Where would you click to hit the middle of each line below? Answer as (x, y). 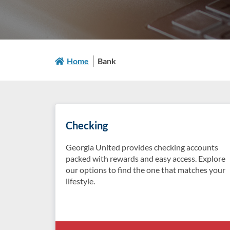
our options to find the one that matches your (146, 170)
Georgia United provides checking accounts (142, 147)
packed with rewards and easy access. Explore (146, 158)
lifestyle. (80, 181)
